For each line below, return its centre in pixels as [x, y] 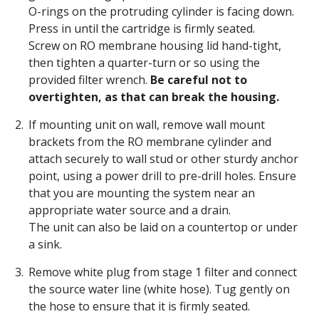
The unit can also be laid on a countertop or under [163, 228]
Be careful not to [199, 80]
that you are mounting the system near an [142, 193]
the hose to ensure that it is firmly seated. [139, 307]
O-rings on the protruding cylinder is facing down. [161, 12]
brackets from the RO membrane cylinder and [150, 142]
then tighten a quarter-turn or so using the [144, 63]
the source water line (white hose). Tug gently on [159, 289]
